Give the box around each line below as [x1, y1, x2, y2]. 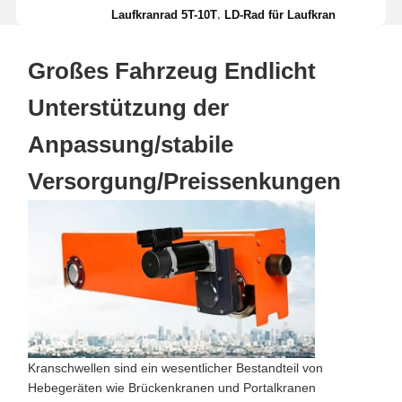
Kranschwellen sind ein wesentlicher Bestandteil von [27, 360, 323, 375]
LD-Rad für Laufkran [224, 7, 336, 22]
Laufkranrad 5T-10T [111, 7, 218, 22]
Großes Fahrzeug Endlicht [27, 57, 316, 84]
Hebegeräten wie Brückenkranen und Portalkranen [27, 380, 316, 395]
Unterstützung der [27, 93, 229, 121]
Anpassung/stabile [27, 130, 233, 158]
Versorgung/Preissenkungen [27, 167, 341, 195]
